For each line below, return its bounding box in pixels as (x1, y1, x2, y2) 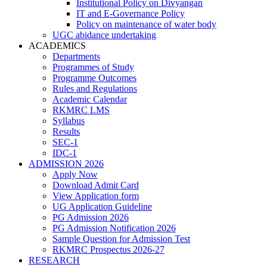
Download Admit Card (52, 180, 139, 190)
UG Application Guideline (52, 201, 152, 212)
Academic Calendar (52, 94, 127, 104)
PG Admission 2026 (52, 212, 129, 222)
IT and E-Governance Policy (76, 8, 185, 18)
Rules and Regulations (52, 83, 137, 94)
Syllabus (52, 116, 85, 126)
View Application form (52, 191, 139, 201)
